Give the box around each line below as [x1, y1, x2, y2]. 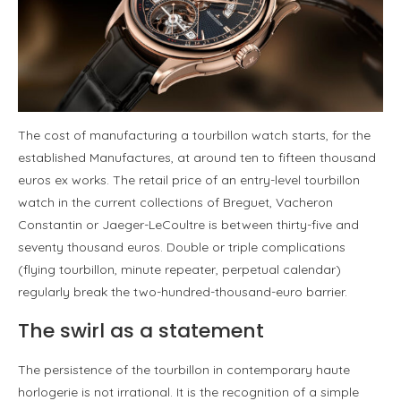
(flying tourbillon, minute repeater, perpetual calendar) [18, 261, 341, 278]
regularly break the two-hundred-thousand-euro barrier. [18, 284, 347, 301]
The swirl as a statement [18, 317, 264, 346]
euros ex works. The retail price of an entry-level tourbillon [18, 172, 360, 189]
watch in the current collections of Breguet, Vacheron [18, 194, 333, 211]
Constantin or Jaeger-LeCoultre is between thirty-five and [18, 217, 359, 234]
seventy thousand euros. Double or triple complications [18, 239, 346, 256]
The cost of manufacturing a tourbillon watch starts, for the [18, 127, 371, 144]
